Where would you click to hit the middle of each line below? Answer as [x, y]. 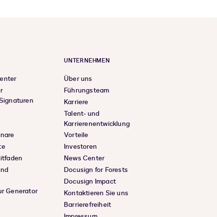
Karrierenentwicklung [97, 124]
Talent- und [82, 114]
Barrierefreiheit [88, 205]
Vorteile [76, 135]
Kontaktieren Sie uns [96, 193]
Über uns [78, 79]
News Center [85, 158]
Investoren [80, 147]
